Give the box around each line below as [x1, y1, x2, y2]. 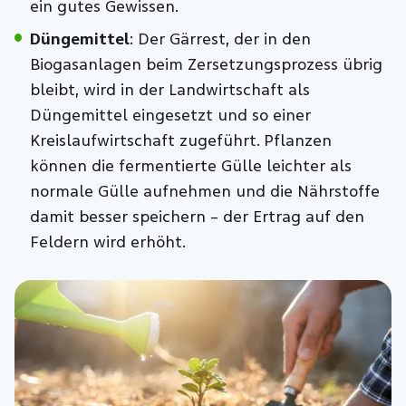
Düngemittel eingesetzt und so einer [29, 105, 311, 125]
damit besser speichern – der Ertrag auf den [29, 207, 364, 227]
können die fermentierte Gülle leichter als [29, 156, 352, 176]
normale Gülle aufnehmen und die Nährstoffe [29, 181, 380, 201]
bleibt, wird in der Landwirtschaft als [29, 80, 310, 100]
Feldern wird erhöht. [29, 232, 186, 252]
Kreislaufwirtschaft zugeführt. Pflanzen [29, 130, 332, 150]
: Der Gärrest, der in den [129, 29, 311, 49]
